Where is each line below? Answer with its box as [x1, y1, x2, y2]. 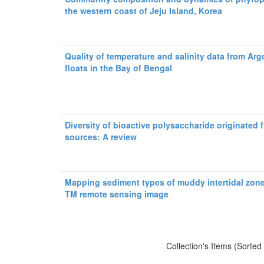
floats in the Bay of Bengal [65, 62, 173, 74]
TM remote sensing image [65, 188, 169, 200]
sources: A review [65, 131, 137, 143]
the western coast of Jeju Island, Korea [65, 5, 223, 16]
